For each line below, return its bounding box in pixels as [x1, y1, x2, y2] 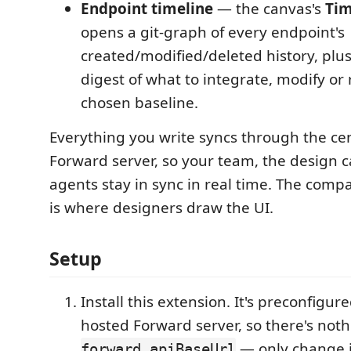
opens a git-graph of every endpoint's [81, 21, 345, 42]
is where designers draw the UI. [49, 197, 273, 218]
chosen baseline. [81, 92, 198, 113]
